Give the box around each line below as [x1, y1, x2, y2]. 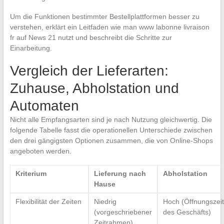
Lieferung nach [93, 169, 146, 177]
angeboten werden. [9, 146, 71, 155]
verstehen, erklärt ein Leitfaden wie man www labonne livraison [9, 22, 209, 31]
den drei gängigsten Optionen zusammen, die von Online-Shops [9, 136, 213, 144]
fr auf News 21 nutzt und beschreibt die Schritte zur [9, 33, 172, 41]
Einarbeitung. [9, 43, 52, 52]
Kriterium [15, 169, 46, 177]
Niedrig [93, 197, 116, 205]
